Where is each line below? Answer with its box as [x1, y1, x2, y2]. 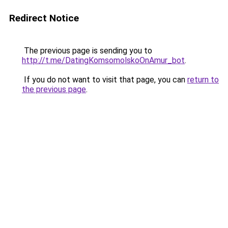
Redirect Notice [9, 12, 79, 24]
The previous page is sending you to [22, 46, 152, 55]
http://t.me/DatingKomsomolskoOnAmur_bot [22, 55, 185, 65]
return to [187, 75, 219, 84]
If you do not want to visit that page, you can [22, 75, 187, 84]
